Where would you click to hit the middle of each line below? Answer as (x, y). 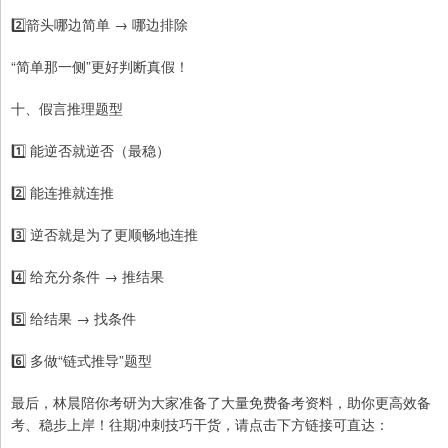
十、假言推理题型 (67, 108)
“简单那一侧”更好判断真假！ (100, 66)
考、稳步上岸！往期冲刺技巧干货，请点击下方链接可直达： (200, 424)
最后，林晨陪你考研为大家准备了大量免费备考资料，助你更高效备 (221, 402)
